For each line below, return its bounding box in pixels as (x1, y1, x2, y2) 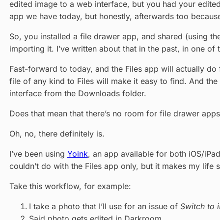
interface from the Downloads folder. (9, 88, 146, 98)
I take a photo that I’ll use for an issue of (28, 201, 180, 211)
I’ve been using (9, 148, 67, 159)
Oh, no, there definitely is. (9, 128, 105, 138)
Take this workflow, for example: (9, 181, 131, 191)
